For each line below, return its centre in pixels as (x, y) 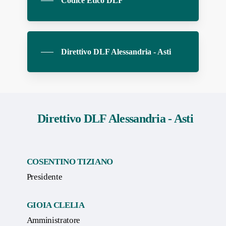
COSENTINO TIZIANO (70, 162)
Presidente (44, 177)
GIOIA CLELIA (55, 205)
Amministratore (53, 220)
